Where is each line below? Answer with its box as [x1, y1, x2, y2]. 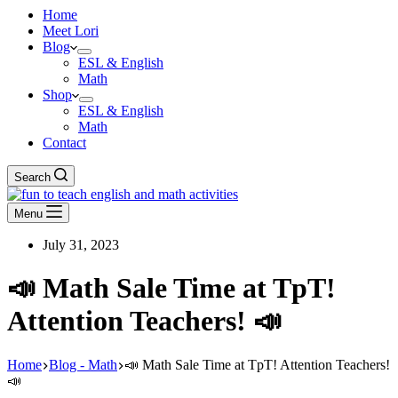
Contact [43, 135, 86, 150]
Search [14, 171, 51, 184]
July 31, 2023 [43, 237, 119, 252]
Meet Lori [43, 23, 99, 38]
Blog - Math [49, 356, 117, 372]
